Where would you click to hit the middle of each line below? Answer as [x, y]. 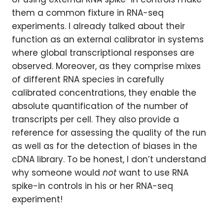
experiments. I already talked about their [98, 26]
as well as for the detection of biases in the [105, 146]
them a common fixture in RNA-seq [88, 13]
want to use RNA [154, 173]
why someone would [57, 173]
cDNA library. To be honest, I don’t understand [109, 159]
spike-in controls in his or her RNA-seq [92, 186]
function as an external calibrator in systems [108, 39]
